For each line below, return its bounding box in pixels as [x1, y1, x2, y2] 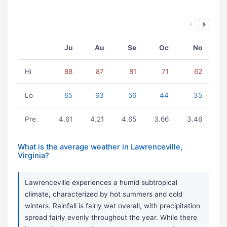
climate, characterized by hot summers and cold [25, 190, 182, 199]
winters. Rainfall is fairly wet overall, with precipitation [25, 202, 200, 210]
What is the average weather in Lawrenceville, [18, 142, 182, 152]
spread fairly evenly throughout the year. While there [25, 213, 197, 222]
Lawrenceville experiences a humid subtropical [25, 178, 177, 187]
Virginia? [18, 151, 49, 161]
